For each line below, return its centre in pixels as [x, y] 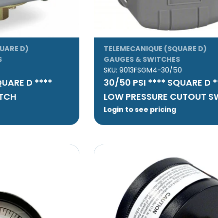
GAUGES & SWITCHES [142, 60]
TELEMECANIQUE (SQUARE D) [155, 49]
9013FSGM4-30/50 [151, 70]
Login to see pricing [140, 110]
